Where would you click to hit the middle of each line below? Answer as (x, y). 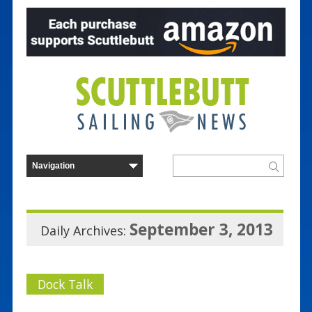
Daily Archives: (85, 230)
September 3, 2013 (201, 229)
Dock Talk (65, 284)
